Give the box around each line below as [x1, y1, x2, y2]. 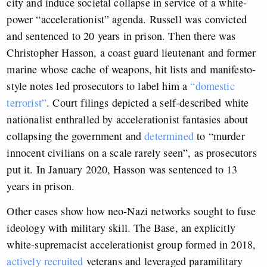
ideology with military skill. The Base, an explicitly [7, 221, 235, 235]
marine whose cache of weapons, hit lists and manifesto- [7, 62, 256, 77]
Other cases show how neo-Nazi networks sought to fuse [7, 204, 256, 219]
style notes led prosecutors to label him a [7, 79, 191, 94]
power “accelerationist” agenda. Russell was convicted [7, 12, 247, 27]
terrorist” [7, 95, 47, 110]
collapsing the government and [7, 129, 145, 144]
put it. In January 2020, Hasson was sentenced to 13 [7, 162, 238, 177]
